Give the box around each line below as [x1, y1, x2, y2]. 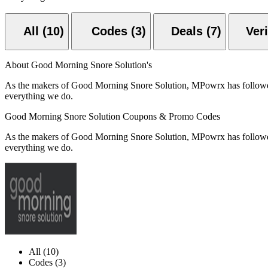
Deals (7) [171, 25, 221, 38]
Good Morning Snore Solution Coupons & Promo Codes [5, 111, 220, 122]
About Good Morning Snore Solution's [5, 60, 152, 71]
